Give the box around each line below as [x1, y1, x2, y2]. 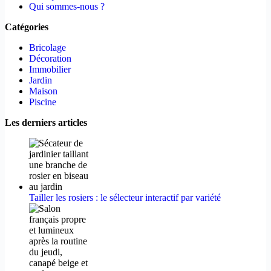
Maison [29, 85, 57, 96]
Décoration [29, 53, 71, 64]
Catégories [5, 21, 48, 32]
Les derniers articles [5, 117, 87, 128]
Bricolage [29, 42, 66, 53]
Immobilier [29, 64, 71, 74]
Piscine [29, 96, 56, 107]
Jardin [29, 74, 52, 85]
